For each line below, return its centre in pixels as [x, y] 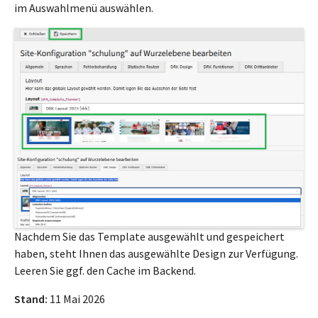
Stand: [31, 298]
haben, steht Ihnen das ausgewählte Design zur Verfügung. [156, 253]
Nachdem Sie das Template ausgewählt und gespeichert [149, 236]
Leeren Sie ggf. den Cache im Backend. [105, 270]
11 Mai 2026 [76, 298]
